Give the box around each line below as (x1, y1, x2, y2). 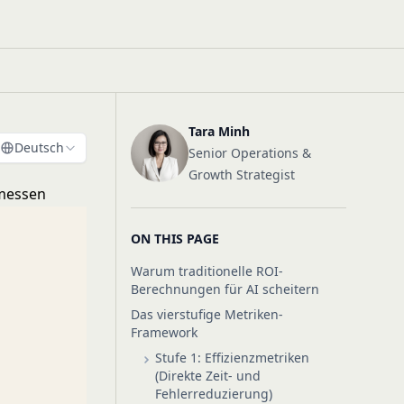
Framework (131, 324, 197, 341)
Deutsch (14, 139, 64, 156)
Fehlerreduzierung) (155, 385, 272, 402)
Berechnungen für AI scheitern (131, 280, 319, 298)
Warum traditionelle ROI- (131, 262, 283, 280)
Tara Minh (188, 123, 250, 140)
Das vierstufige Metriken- (131, 306, 283, 323)
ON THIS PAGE (131, 230, 219, 247)
